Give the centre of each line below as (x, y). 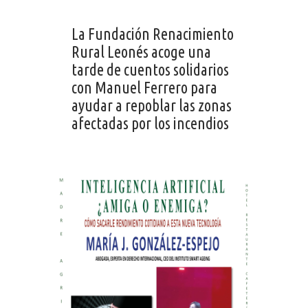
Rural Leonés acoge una (141, 52)
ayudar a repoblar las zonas (152, 106)
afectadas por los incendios (150, 124)
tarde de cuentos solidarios (150, 70)
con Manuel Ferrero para (144, 88)
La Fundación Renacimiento (153, 34)
